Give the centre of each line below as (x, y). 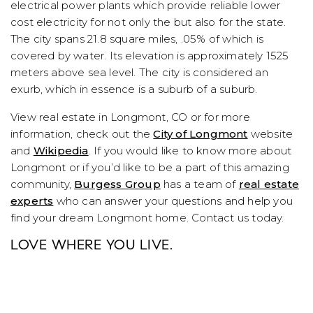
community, (43, 184)
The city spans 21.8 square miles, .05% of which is (137, 39)
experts (32, 201)
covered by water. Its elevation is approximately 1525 (150, 56)
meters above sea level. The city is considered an (139, 73)
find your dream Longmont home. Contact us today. (147, 218)
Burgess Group (117, 184)
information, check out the (82, 134)
